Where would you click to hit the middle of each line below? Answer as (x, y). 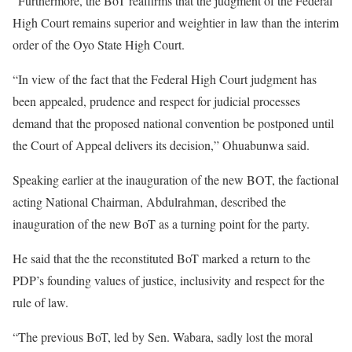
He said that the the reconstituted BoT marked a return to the (161, 258)
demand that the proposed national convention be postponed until (173, 123)
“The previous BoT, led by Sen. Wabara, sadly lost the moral (163, 336)
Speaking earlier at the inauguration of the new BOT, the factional (176, 179)
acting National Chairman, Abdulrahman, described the (149, 201)
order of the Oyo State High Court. (99, 44)
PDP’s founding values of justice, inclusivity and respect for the (169, 280)
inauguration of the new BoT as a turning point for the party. (161, 223)
